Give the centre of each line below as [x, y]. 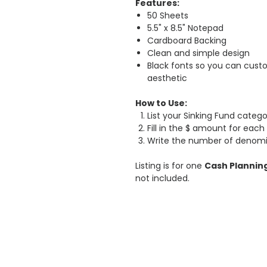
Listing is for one [170, 166]
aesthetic [167, 78]
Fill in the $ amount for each [206, 128]
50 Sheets [168, 15]
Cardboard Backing [187, 41]
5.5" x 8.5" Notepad [185, 28]
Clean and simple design [198, 53]
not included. [162, 178]
